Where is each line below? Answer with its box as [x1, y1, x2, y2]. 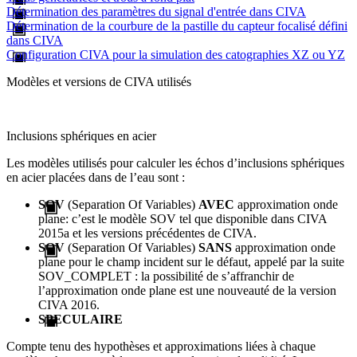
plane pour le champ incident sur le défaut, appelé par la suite [38, 254, 344, 269]
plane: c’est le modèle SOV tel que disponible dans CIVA [38, 211, 328, 226]
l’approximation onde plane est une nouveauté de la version [38, 283, 336, 297]
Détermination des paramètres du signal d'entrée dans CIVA [6, 4, 306, 18]
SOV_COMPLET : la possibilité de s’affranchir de [38, 269, 294, 283]
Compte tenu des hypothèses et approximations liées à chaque [6, 339, 316, 353]
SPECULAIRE [38, 312, 123, 326]
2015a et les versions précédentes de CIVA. [38, 226, 257, 240]
